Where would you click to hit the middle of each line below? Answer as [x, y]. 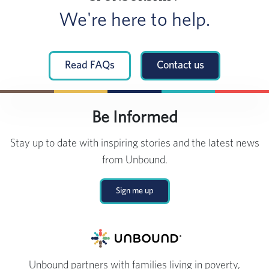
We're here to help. [134, 20]
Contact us [180, 66]
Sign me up [134, 191]
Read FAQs [90, 66]
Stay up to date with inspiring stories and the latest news [134, 144]
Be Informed [134, 118]
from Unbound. [134, 161]
